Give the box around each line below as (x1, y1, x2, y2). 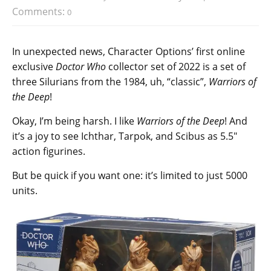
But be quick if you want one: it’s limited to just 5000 (12, 169, 247, 183)
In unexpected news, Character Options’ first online (12, 45, 245, 59)
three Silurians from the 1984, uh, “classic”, (12, 75, 209, 89)
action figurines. (12, 145, 85, 158)
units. (12, 184, 38, 198)
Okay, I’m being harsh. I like (12, 114, 137, 128)
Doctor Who (56, 60, 106, 74)
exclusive (12, 60, 56, 74)
